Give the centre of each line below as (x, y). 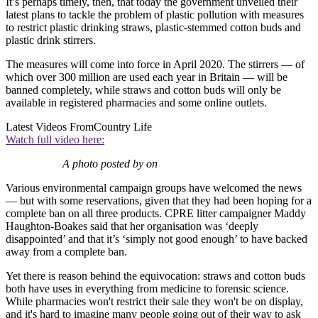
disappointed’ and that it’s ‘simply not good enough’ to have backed (157, 239)
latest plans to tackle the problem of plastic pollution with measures (155, 15)
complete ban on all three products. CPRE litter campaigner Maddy (156, 214)
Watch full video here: (55, 140)
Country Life (123, 127)
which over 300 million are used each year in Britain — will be (147, 77)
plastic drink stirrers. (51, 40)
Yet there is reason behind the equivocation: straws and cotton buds (155, 276)
